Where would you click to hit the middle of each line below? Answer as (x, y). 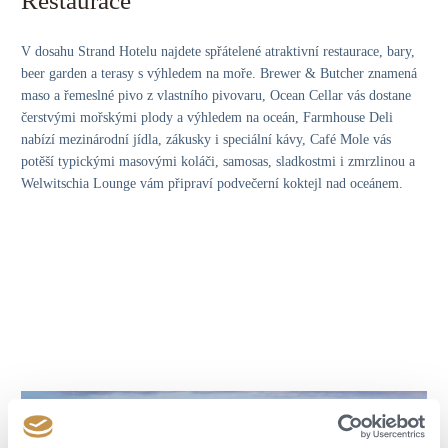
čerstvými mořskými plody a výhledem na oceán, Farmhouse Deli (207, 117)
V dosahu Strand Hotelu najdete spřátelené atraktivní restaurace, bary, (218, 51)
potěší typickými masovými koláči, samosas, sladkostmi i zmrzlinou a (218, 161)
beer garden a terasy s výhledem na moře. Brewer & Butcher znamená (219, 73)
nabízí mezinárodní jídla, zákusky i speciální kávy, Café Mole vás (206, 139)
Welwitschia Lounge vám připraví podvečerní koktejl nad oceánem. (212, 183)
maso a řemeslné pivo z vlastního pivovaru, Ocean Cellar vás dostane (216, 95)
